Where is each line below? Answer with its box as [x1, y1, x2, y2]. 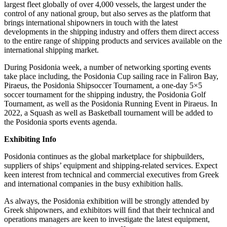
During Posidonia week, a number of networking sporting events [4, 62, 211, 71]
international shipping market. [4, 45, 99, 54]
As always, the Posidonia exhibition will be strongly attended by [4, 196, 209, 205]
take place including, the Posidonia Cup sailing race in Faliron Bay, [4, 71, 218, 81]
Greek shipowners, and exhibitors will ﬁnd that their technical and [4, 205, 214, 214]
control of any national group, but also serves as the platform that [4, 9, 210, 18]
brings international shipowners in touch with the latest [4, 18, 178, 27]
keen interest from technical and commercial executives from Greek [4, 170, 219, 179]
